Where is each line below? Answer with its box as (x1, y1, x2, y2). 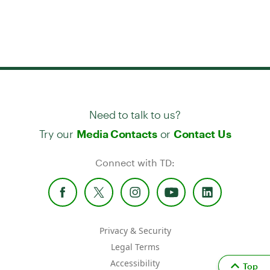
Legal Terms (110, 240, 160, 253)
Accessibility (110, 257, 160, 269)
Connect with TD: (95, 156, 175, 168)
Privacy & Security (99, 224, 171, 236)
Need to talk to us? (89, 97, 181, 121)
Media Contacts (76, 127, 157, 140)
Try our (39, 116, 77, 140)
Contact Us (173, 127, 231, 140)
